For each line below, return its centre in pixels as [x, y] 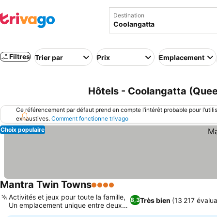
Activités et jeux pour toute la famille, [67, 197]
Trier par [49, 57]
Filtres [20, 56]
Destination [129, 15]
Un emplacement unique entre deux [65, 205]
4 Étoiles [107, 190]
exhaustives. [34, 118]
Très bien [155, 200]
